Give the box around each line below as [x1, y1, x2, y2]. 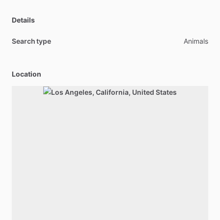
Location [12, 70, 41, 78]
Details [12, 16, 35, 24]
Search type [12, 37, 52, 45]
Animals [184, 37, 208, 45]
